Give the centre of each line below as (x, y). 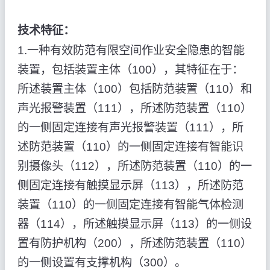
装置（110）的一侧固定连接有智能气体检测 (130, 204)
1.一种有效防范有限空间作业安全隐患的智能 (131, 50)
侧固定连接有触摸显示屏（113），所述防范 (130, 185)
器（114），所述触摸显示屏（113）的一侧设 (134, 224)
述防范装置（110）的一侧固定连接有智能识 (130, 146)
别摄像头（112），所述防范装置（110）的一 (134, 166)
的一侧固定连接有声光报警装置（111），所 (130, 127)
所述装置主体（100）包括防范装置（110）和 (134, 89)
